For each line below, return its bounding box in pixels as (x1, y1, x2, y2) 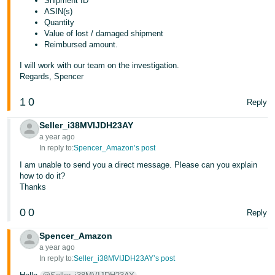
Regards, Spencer (20, 72, 84, 81)
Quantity (44, 18, 75, 27)
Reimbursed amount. (44, 40, 118, 49)
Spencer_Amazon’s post (74, 144, 156, 152)
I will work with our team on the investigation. (20, 61, 180, 70)
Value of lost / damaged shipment (44, 29, 164, 38)
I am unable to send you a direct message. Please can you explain (20, 160, 258, 169)
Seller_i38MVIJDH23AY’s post (74, 254, 176, 263)
